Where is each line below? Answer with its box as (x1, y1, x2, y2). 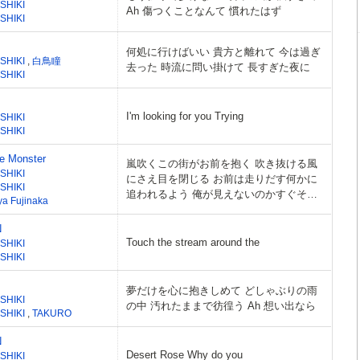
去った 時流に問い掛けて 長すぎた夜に (126, 61, 310, 73)
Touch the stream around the (126, 236, 260, 248)
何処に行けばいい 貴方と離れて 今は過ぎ (126, 46, 321, 58)
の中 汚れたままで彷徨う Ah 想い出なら (126, 300, 316, 312)
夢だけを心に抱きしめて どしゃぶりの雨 (126, 284, 317, 297)
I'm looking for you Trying (126, 110, 243, 122)
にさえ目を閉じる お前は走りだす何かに (126, 173, 213, 185)
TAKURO (32, 308, 72, 318)
